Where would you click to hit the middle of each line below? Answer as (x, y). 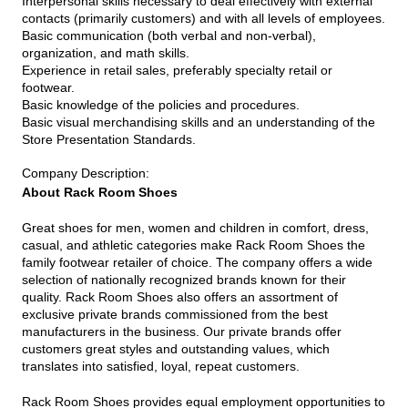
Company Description (84, 173)
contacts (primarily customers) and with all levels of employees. (204, 18)
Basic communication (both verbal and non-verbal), (169, 35)
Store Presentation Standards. (109, 139)
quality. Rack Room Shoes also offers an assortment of (180, 296)
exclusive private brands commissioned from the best (175, 314)
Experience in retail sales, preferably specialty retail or (177, 70)
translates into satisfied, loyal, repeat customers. (161, 366)
